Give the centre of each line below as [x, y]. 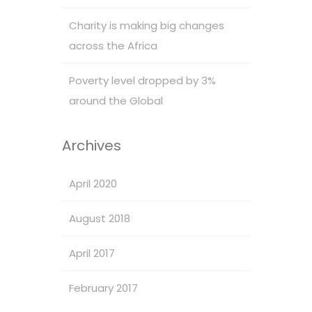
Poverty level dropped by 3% [142, 80]
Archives [92, 145]
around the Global [116, 100]
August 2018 [100, 218]
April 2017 [92, 253]
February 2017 [103, 288]
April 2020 [93, 183]
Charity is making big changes [147, 25]
